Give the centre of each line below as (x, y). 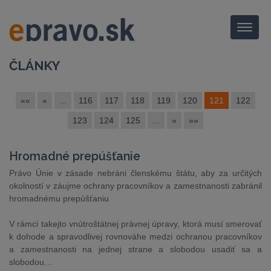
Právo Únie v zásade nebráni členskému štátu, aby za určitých (135, 173)
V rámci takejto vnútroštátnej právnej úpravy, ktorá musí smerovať (135, 224)
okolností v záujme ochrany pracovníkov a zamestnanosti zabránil (135, 186)
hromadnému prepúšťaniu (59, 198)
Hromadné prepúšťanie (75, 156)
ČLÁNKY (34, 66)
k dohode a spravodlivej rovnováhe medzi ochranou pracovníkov (135, 237)
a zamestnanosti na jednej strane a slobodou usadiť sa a (135, 249)
